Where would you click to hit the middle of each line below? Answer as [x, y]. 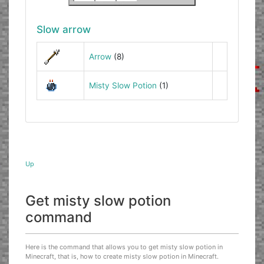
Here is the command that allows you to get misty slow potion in [124, 247]
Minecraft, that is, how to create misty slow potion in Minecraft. [122, 257]
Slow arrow [63, 29]
